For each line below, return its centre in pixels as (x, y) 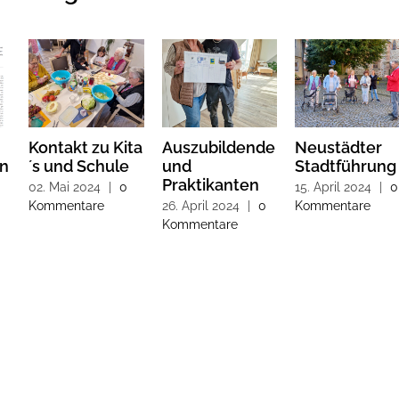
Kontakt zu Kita (85, 148)
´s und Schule (78, 167)
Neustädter (339, 148)
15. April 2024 (334, 187)
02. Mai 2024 (64, 187)
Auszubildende (218, 148)
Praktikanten (210, 185)
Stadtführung (346, 167)
